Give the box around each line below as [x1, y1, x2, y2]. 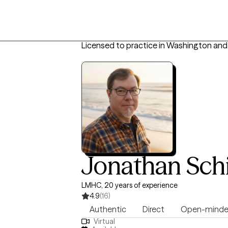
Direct [142, 204, 164, 214]
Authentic [90, 204, 126, 214]
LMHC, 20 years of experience [81, 181, 178, 190]
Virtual [93, 217, 115, 226]
